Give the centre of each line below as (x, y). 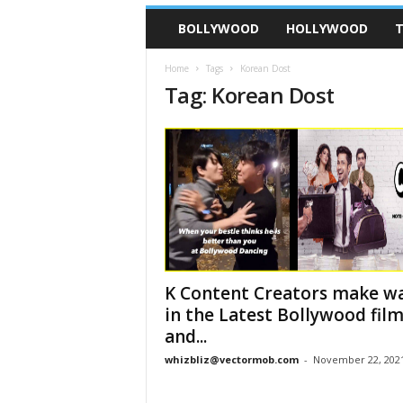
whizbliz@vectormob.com (231, 359)
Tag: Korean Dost (249, 95)
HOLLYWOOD (327, 28)
